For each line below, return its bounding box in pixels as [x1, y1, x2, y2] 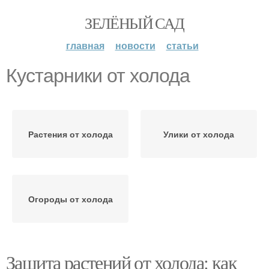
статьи [166, 38, 199, 52]
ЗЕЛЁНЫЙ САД [85, 13, 184, 33]
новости [115, 38, 156, 52]
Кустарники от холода [6, 65, 190, 86]
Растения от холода [28, 128, 113, 140]
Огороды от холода [28, 193, 113, 205]
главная [65, 38, 104, 52]
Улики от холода [163, 128, 234, 140]
